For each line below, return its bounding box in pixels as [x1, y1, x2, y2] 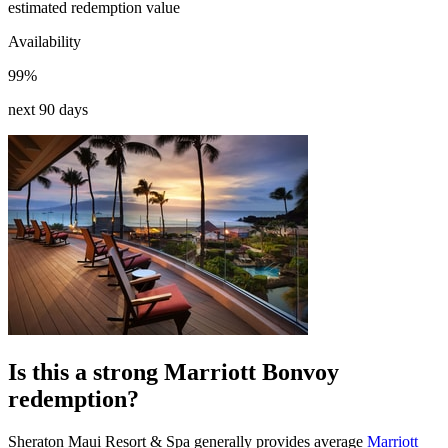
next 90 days [8, 100, 88, 118]
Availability [8, 32, 81, 50]
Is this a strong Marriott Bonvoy [8, 358, 339, 385]
